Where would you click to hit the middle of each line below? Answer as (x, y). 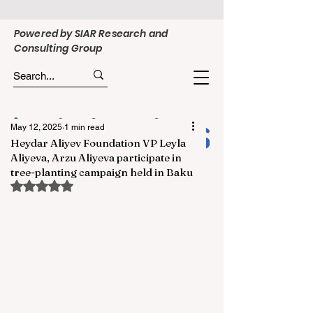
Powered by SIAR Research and (91, 34)
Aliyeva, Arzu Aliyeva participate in (96, 158)
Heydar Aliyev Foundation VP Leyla (98, 143)
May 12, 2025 (36, 127)
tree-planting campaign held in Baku (102, 172)
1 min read (85, 127)
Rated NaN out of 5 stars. (97, 184)
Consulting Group (58, 48)
